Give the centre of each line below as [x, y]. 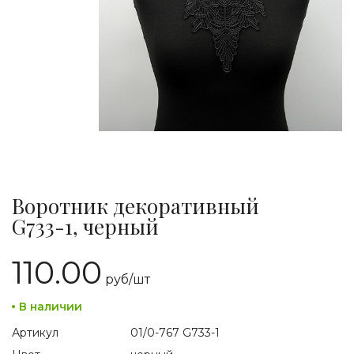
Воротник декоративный [136, 206]
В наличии [51, 307]
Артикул [35, 333]
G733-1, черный [85, 226]
